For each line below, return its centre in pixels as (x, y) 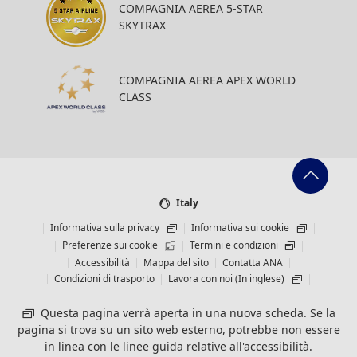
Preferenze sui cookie (111, 245)
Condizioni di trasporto (105, 279)
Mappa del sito (176, 263)
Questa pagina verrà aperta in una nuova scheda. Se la (187, 313)
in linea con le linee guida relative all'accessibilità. (178, 347)
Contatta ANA (253, 263)
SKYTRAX (142, 25)
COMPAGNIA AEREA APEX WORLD (207, 80)
